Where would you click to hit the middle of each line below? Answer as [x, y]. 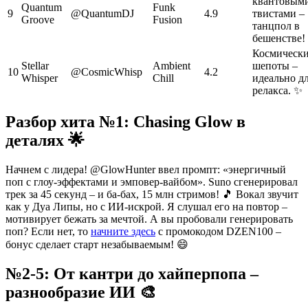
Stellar [35, 66]
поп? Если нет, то [48, 232]
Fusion [167, 20]
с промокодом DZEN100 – [218, 232]
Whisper [40, 78]
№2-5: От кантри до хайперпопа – [132, 273]
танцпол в [276, 26]
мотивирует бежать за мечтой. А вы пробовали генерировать [149, 219]
